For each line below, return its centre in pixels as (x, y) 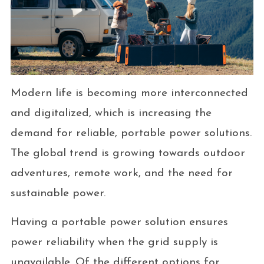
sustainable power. (60, 193)
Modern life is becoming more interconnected (129, 93)
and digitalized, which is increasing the (111, 113)
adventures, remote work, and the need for (121, 173)
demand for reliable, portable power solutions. (131, 133)
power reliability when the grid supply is (114, 242)
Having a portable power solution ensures (119, 222)
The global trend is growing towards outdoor (128, 153)
